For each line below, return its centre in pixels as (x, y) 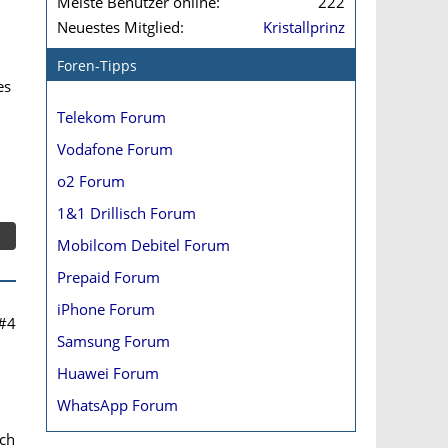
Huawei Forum (108, 373)
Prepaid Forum (108, 277)
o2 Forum (91, 181)
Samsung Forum (113, 341)
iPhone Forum (106, 309)
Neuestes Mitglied (118, 27)
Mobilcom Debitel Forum (143, 245)
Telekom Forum (111, 117)
